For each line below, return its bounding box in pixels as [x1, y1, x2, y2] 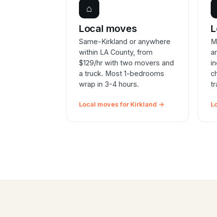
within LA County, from [78, 48, 153, 57]
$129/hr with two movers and [78, 59, 174, 67]
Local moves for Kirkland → [78, 100, 164, 108]
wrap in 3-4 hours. [78, 80, 139, 89]
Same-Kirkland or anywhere [78, 37, 170, 46]
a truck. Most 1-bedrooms [78, 69, 164, 78]
